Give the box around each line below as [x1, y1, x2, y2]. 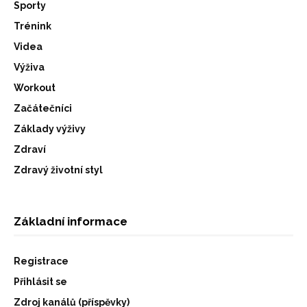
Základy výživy [14, 123, 86, 134]
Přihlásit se [14, 275, 67, 287]
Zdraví [14, 143, 46, 155]
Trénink [14, 20, 51, 32]
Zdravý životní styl [14, 164, 103, 175]
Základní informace [14, 214, 127, 228]
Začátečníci [14, 102, 72, 114]
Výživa [14, 61, 45, 73]
